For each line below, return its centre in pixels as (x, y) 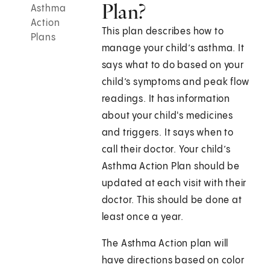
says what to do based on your (173, 66)
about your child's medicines (168, 116)
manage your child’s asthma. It (173, 49)
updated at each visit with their (174, 184)
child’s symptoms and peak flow (175, 83)
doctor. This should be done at (172, 201)
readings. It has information (166, 99)
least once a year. (143, 218)
